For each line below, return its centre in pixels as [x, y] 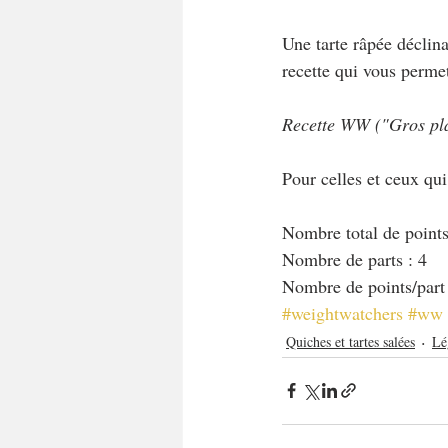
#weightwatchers [342, 312]
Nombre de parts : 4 [354, 258]
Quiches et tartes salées [350, 341]
